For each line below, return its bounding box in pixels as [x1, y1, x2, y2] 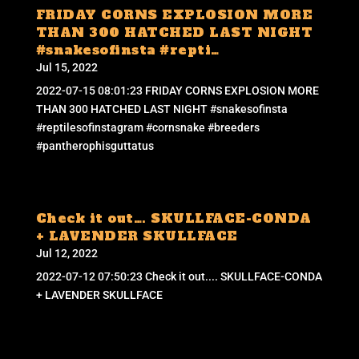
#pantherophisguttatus [35, 139, 154, 152]
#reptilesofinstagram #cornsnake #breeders [35, 120, 260, 134]
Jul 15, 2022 [35, 60, 98, 74]
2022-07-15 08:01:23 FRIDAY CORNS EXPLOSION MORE [35, 83, 319, 97]
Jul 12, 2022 [35, 246, 98, 260]
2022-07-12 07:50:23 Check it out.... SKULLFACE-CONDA [35, 269, 322, 283]
